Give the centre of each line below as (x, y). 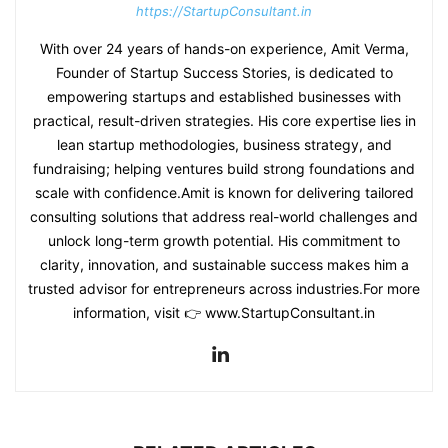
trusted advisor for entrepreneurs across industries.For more (224, 289)
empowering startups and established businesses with (224, 97)
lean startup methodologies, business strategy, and (224, 145)
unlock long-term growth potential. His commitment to (224, 241)
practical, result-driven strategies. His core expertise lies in (224, 121)
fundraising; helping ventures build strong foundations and (224, 169)
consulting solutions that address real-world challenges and (224, 217)
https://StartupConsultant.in (224, 11)
